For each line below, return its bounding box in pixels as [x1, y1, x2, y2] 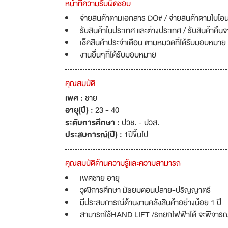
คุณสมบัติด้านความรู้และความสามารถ [65, 157, 181, 170]
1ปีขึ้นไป [124, 128, 148, 141]
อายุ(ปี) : [65, 104, 95, 117]
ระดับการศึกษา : [65, 116, 122, 129]
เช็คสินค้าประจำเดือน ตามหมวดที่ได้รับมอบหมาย [80, 36, 226, 49]
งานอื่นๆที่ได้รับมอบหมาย [80, 48, 156, 62]
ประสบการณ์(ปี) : [65, 128, 124, 141]
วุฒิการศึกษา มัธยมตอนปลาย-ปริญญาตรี [80, 184, 211, 197]
